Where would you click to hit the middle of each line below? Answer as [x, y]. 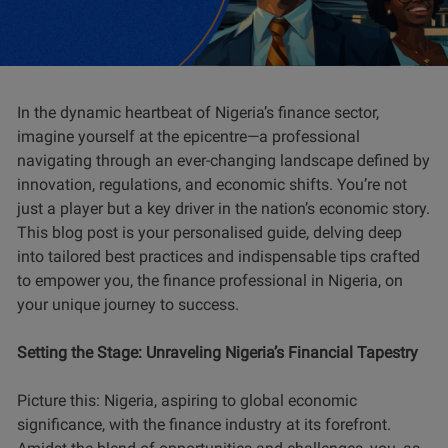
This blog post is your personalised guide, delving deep [209, 232]
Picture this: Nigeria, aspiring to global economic [187, 400]
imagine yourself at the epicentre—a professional [188, 136]
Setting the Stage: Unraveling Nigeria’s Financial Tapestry [217, 352]
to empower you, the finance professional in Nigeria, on [210, 280]
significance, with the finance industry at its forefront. [204, 424]
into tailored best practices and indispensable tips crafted [218, 256]
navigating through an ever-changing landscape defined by [223, 160]
